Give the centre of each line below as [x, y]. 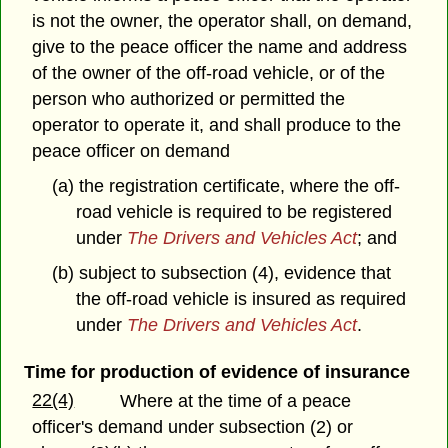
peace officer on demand [131, 151]
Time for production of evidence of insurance [216, 371]
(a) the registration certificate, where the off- [225, 185]
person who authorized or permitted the [189, 99]
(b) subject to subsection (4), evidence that [221, 272]
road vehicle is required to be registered [234, 211]
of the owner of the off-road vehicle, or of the [209, 73]
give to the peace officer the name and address [220, 47]
